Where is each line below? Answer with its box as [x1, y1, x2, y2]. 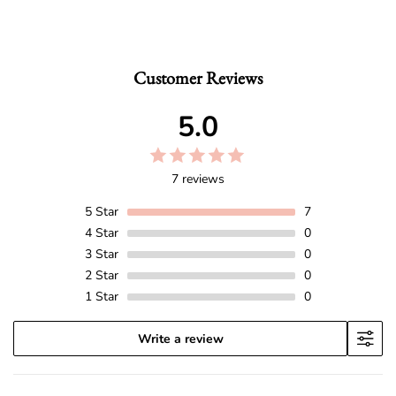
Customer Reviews [133, 66, 263, 90]
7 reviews [171, 171, 225, 188]
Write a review [137, 330, 224, 347]
